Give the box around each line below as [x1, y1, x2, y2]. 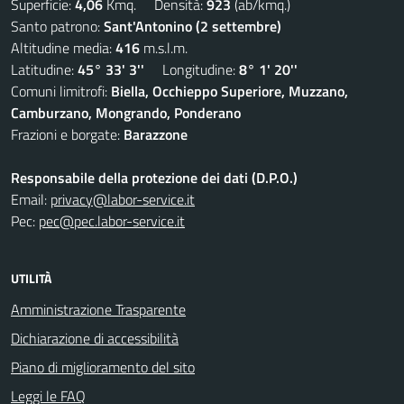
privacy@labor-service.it [50, 188, 195, 210]
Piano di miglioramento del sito [11, 356, 195, 378]
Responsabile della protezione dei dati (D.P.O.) [11, 167, 298, 188]
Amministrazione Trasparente [11, 298, 186, 320]
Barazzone [124, 124, 188, 145]
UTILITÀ [11, 269, 51, 288]
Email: [11, 188, 50, 210]
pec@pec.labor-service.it [39, 210, 185, 232]
